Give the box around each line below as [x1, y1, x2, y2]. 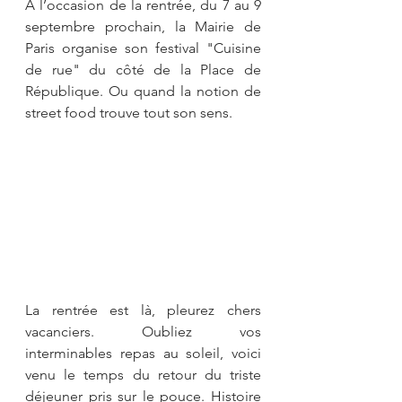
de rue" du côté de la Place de [25, 61, 261, 78]
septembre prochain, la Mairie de [25, 18, 261, 35]
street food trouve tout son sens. [25, 104, 232, 121]
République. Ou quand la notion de [25, 83, 261, 100]
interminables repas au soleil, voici [25, 344, 261, 362]
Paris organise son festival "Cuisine [25, 39, 261, 57]
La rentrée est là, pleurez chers [25, 301, 261, 319]
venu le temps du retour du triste [25, 365, 261, 383]
